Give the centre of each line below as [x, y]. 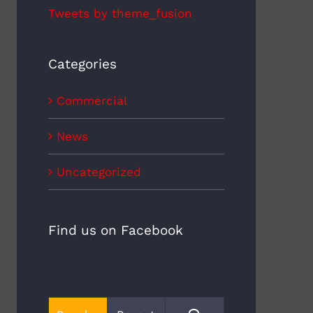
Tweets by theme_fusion [120, 14]
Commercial [92, 101]
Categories [82, 64]
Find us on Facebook [115, 231]
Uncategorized [99, 172]
